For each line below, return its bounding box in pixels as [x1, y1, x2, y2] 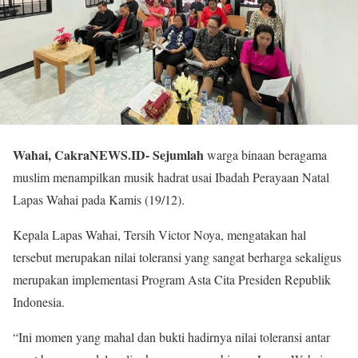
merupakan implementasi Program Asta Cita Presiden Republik [13, 271, 331, 288]
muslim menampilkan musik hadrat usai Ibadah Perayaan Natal [13, 169, 329, 185]
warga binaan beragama [204, 146, 327, 163]
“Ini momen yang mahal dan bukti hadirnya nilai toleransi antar [13, 328, 330, 345]
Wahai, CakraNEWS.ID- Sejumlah [13, 145, 204, 164]
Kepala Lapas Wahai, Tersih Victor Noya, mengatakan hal [13, 226, 306, 243]
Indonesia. [13, 293, 65, 310]
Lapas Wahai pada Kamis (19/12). [13, 191, 185, 208]
